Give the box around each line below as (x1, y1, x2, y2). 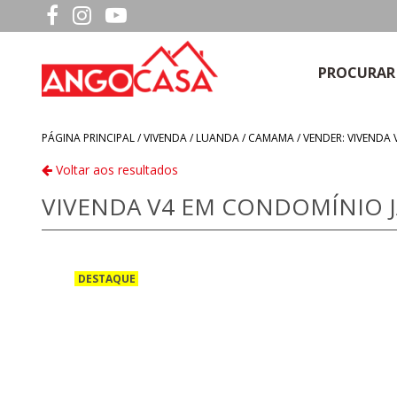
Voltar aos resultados (52, 160, 178, 178)
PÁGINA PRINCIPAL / (42, 129, 144, 145)
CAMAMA (248, 129, 294, 145)
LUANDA (196, 129, 239, 145)
